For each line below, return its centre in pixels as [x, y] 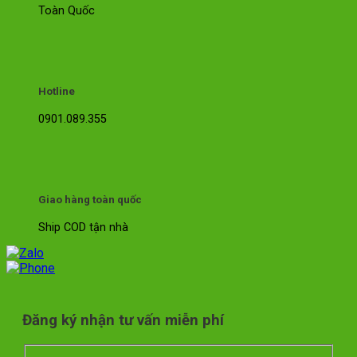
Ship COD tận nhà [83, 228]
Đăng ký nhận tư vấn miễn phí [123, 321]
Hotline [57, 91]
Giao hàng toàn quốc [90, 200]
